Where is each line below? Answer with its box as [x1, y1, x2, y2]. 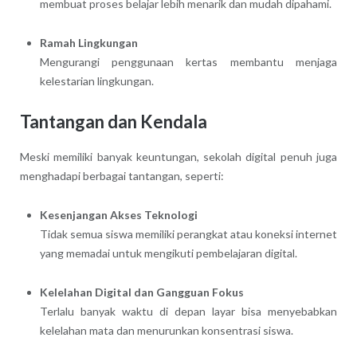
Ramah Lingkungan [39, 35, 138, 49]
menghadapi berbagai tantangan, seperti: [19, 169, 224, 183]
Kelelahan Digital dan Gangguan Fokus [39, 285, 244, 300]
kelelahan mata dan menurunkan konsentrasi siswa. [39, 324, 293, 338]
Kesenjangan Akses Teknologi [39, 208, 198, 222]
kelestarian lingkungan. [39, 73, 154, 88]
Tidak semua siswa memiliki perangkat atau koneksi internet [39, 227, 338, 241]
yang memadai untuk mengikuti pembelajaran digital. [39, 246, 297, 261]
